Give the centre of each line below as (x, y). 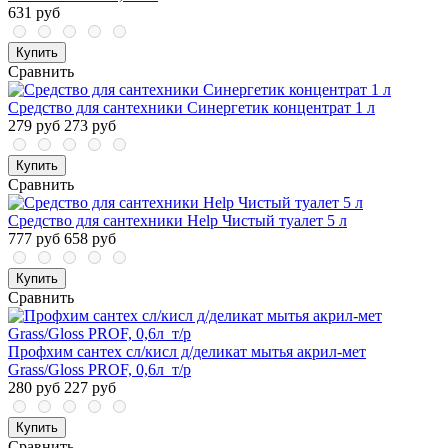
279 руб (34, 126)
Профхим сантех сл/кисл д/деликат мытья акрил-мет (187, 352)
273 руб (90, 126)
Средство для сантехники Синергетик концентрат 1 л (191, 108)
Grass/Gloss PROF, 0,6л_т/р (99, 370)
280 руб (34, 388)
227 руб (90, 388)
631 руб (34, 13)
